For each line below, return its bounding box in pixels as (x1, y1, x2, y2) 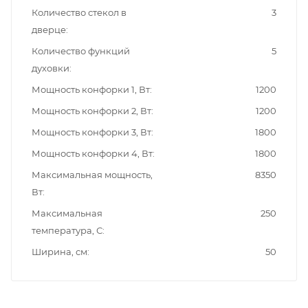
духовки (32, 62, 69, 74)
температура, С (32, 224, 102, 236)
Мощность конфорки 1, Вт (32, 83, 150, 95)
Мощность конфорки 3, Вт (32, 126, 151, 137)
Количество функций (32, 45, 130, 56)
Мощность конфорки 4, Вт (32, 147, 153, 159)
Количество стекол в (32, 6, 126, 18)
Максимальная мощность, (32, 168, 153, 180)
